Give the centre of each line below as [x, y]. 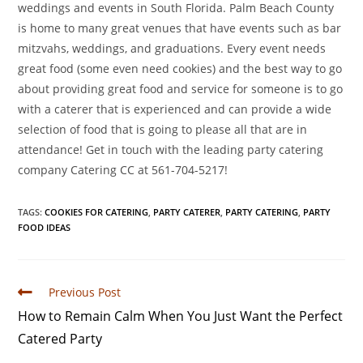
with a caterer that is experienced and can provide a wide [175, 109]
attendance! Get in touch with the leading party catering [171, 150]
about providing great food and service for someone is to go [181, 89]
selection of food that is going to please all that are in [163, 130]
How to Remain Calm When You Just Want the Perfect [181, 316]
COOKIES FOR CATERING [97, 212]
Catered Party [60, 339]
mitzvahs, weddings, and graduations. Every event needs [172, 49]
